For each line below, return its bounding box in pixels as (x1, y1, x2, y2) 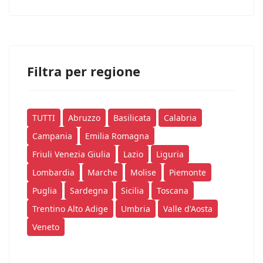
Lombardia (32, 167, 75, 178)
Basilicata (113, 112, 151, 124)
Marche (87, 167, 117, 178)
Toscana (157, 185, 188, 197)
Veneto (32, 221, 59, 233)
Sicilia (121, 185, 144, 197)
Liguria (156, 149, 184, 160)
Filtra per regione (27, 62, 140, 80)
